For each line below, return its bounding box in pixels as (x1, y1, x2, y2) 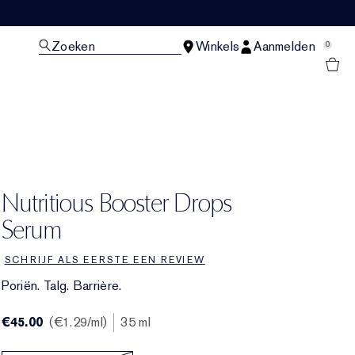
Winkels (196, 38, 240, 55)
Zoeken (52, 38, 95, 55)
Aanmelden (254, 38, 315, 55)
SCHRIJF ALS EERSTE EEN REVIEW (4, 254, 205, 266)
